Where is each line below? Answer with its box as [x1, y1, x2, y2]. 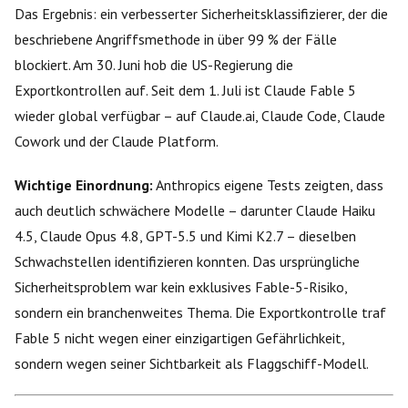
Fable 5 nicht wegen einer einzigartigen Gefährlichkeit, [15, 328, 344, 347]
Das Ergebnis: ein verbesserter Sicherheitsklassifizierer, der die [15, 4, 388, 23]
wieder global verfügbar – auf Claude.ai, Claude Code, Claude [15, 106, 385, 125]
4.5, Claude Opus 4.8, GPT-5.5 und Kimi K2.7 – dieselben [15, 226, 356, 245]
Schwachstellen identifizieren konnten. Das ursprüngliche [15, 251, 360, 270]
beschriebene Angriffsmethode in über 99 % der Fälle [15, 29, 337, 48]
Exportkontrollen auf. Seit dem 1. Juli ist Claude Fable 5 [15, 80, 356, 99]
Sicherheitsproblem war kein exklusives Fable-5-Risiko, [15, 277, 347, 296]
